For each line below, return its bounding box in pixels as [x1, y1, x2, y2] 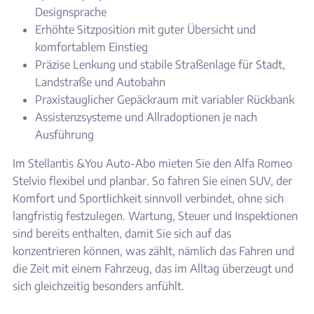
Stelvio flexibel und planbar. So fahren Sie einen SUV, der [13, 174, 292, 189]
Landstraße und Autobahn [35, 75, 165, 90]
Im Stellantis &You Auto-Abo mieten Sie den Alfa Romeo [13, 156, 292, 171]
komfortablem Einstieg [35, 40, 148, 55]
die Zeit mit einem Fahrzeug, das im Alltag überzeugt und [13, 261, 294, 276]
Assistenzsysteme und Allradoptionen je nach [35, 110, 257, 125]
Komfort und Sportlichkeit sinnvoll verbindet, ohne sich [13, 191, 284, 206]
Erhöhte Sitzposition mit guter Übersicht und [35, 22, 256, 37]
